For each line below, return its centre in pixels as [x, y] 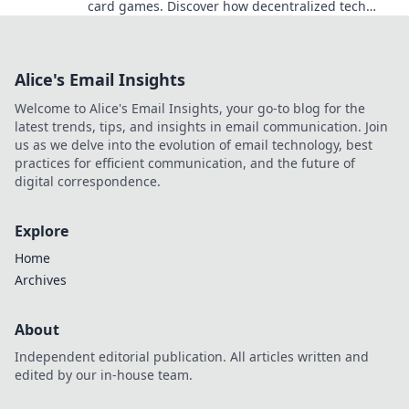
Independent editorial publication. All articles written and [192, 357]
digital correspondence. [88, 181]
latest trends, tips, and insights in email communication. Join [201, 126]
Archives [41, 280]
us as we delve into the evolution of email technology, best [194, 145]
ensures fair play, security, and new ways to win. [236, 24]
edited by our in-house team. [104, 375]
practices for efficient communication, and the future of [185, 163]
